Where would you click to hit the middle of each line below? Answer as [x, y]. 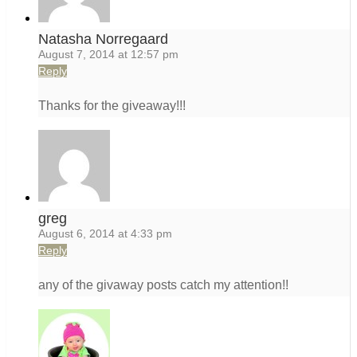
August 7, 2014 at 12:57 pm [108, 55]
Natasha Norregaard [103, 39]
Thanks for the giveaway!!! [112, 106]
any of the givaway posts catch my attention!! [163, 285]
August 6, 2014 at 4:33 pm [105, 234]
